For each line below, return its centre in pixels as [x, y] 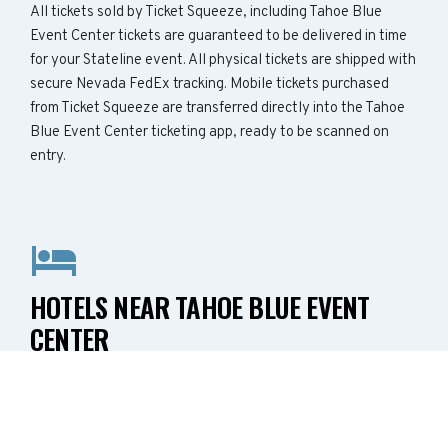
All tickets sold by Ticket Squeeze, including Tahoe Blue [206, 12]
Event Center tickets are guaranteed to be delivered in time [218, 36]
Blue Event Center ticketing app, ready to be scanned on [209, 132]
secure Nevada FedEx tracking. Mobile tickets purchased [209, 84]
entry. [48, 156]
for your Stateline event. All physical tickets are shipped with [223, 60]
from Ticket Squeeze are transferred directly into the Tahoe [217, 108]
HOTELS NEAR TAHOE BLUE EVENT [200, 307]
